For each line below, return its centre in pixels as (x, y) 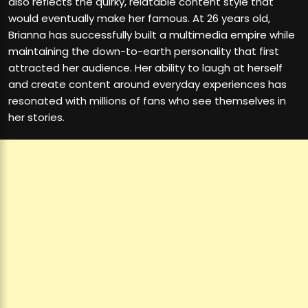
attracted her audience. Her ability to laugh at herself (145, 68)
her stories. (36, 118)
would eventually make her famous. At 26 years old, (139, 19)
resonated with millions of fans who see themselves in (147, 101)
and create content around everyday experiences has (147, 85)
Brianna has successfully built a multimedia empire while (152, 35)
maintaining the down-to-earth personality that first (144, 52)
